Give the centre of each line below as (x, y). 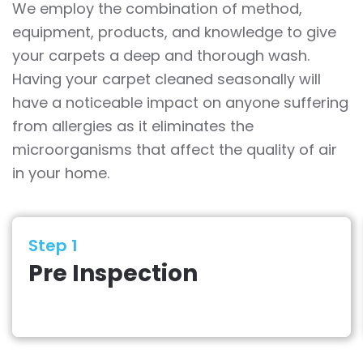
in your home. (61, 173)
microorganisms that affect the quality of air (175, 149)
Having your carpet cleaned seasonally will (167, 79)
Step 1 (53, 245)
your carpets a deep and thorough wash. (161, 55)
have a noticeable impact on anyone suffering (180, 102)
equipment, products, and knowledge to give (174, 32)
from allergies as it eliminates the (133, 126)
